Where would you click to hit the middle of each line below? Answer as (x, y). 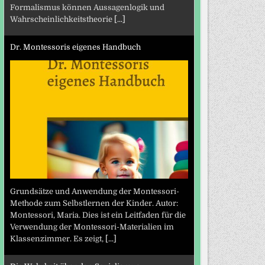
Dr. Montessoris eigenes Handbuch (75, 47)
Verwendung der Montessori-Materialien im (92, 227)
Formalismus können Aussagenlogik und (87, 8)
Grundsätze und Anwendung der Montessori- (94, 192)
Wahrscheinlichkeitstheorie (62, 20)
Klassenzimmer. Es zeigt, (57, 239)
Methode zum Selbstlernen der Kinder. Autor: (94, 203)
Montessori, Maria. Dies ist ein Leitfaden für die (98, 215)
